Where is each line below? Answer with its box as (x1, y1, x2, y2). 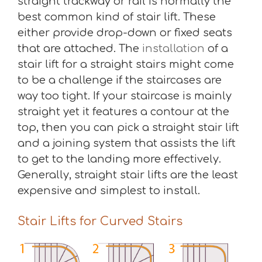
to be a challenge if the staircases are (18, 74, 222, 86)
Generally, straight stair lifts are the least (18, 168, 238, 181)
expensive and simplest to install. (18, 184, 200, 196)
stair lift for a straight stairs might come (18, 58, 234, 70)
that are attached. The (18, 42, 142, 54)
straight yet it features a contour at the (18, 105, 229, 118)
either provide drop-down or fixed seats (18, 26, 232, 39)
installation (142, 42, 205, 54)
